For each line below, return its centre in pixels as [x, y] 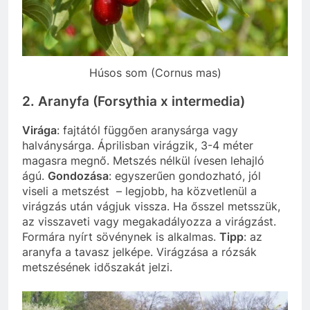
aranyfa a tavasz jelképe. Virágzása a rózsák [139, 252]
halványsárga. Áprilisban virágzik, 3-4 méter [138, 145]
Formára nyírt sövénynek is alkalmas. [121, 236]
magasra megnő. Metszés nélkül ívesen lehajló [143, 160]
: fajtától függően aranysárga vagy [147, 130]
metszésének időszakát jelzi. [97, 267]
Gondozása [78, 175]
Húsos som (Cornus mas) [155, 73]
